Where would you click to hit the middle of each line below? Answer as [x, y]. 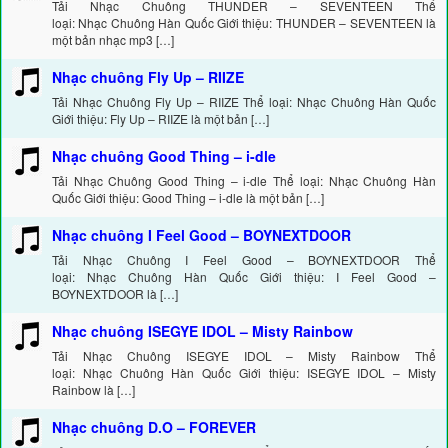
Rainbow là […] [93, 389]
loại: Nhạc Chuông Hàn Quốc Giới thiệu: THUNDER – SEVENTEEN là [244, 22]
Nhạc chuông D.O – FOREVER [154, 427]
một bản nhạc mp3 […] [113, 39]
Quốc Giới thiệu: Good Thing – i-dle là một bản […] [188, 197]
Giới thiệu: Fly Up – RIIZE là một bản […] [160, 118]
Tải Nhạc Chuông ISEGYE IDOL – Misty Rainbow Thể [244, 355]
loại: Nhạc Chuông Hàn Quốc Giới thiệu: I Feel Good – [244, 276]
